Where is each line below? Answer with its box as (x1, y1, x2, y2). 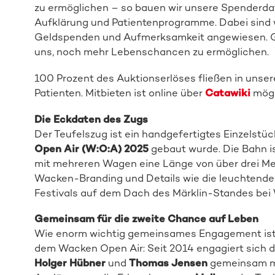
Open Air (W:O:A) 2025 (34, 142, 149, 155)
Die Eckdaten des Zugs (34, 112, 148, 125)
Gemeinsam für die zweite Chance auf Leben (34, 212, 258, 225)
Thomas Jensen (128, 257, 210, 269)
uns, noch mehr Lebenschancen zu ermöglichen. (34, 45, 269, 58)
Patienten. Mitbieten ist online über (34, 86, 205, 99)
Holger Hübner (34, 257, 108, 269)
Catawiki (204, 86, 250, 99)
